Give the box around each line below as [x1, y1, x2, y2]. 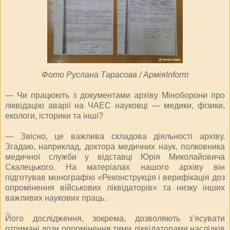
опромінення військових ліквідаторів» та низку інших [5, 183, 225, 192]
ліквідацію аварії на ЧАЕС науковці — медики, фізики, [5, 101, 225, 110]
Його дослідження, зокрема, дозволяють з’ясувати [5, 214, 225, 223]
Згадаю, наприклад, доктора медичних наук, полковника [5, 142, 225, 151]
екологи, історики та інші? [5, 111, 103, 120]
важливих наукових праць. [5, 193, 106, 202]
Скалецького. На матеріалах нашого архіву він [5, 162, 225, 171]
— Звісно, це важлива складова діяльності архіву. [5, 131, 225, 141]
